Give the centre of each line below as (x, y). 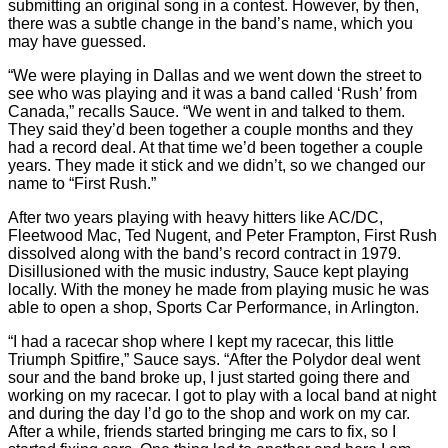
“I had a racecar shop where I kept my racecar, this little (201, 341)
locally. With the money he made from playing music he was (218, 289)
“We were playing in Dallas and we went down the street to (215, 75)
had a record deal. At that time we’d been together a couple (215, 147)
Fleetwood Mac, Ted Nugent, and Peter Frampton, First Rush (222, 235)
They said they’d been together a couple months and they (210, 129)
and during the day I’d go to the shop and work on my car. (209, 413)
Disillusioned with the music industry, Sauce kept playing (208, 271)
